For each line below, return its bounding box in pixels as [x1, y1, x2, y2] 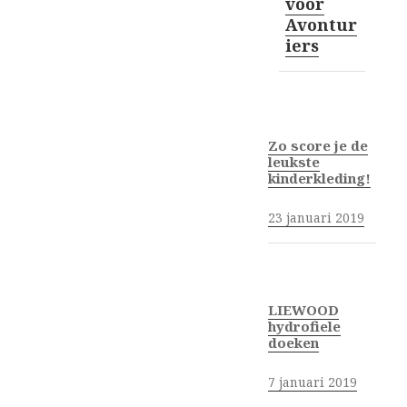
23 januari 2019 [267, 208, 364, 226]
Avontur [285, 13, 358, 35]
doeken [267, 333, 319, 352]
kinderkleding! [267, 168, 371, 187]
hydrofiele [267, 316, 341, 335]
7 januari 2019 [267, 372, 357, 391]
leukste [267, 152, 320, 171]
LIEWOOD [267, 300, 339, 319]
